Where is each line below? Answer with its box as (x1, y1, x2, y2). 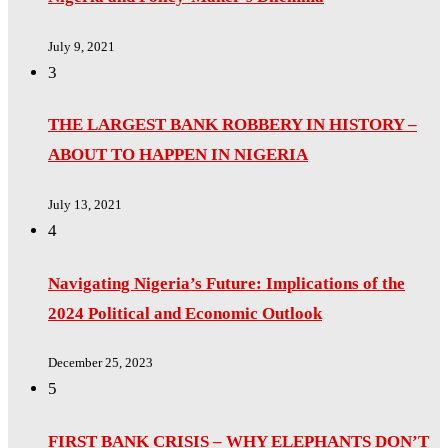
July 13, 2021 (48, 197, 122, 212)
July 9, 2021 (48, 38, 115, 54)
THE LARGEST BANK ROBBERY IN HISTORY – (48, 115, 417, 135)
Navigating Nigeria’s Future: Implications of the (48, 273, 405, 293)
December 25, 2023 (48, 355, 153, 371)
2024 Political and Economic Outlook (48, 303, 322, 323)
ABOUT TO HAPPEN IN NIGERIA (48, 145, 308, 165)
